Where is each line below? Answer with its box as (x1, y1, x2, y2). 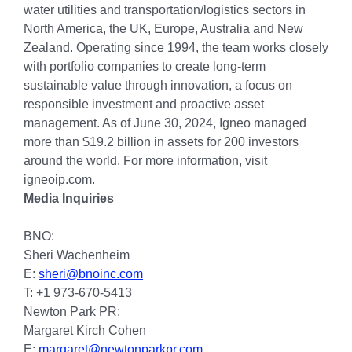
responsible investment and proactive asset (24, 97, 264, 111)
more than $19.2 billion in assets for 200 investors (24, 135, 299, 148)
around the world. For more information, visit (24, 154, 267, 167)
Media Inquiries (24, 192, 114, 205)
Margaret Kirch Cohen (24, 324, 146, 337)
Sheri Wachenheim (24, 248, 130, 262)
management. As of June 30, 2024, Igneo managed (24, 116, 306, 130)
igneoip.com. (24, 173, 95, 186)
